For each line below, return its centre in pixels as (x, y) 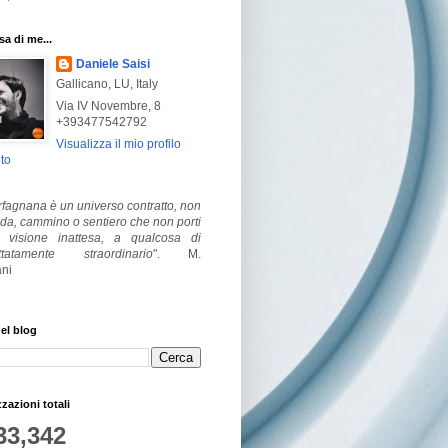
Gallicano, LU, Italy (107, 83)
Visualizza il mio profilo (118, 143)
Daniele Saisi (113, 63)
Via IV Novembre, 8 (108, 105)
